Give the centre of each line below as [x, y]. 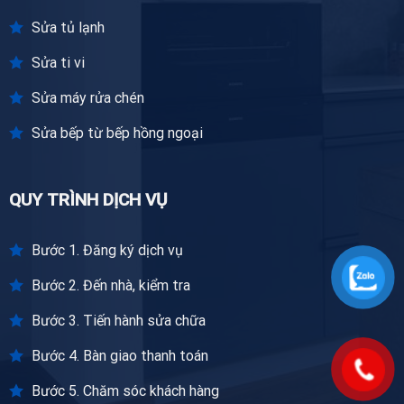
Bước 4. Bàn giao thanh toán [119, 356]
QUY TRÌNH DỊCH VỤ [88, 200]
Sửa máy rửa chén [87, 97]
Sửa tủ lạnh [68, 27]
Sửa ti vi [58, 62]
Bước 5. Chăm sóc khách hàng [125, 391]
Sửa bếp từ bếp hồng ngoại [117, 133]
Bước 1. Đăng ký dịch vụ [107, 251]
